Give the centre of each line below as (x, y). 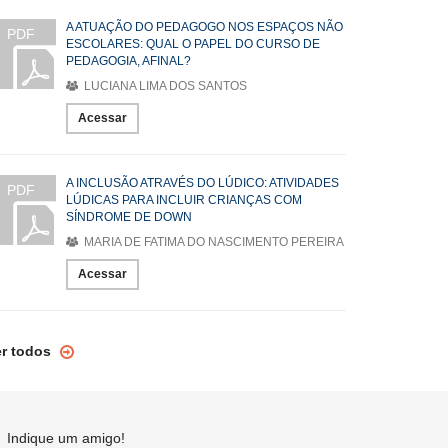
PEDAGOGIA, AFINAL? (128, 61)
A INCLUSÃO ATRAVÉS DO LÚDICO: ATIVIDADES (202, 183)
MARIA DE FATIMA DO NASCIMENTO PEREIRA (212, 242)
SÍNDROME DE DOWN (129, 217)
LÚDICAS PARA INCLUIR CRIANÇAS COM (184, 200)
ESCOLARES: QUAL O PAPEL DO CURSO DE (193, 44)
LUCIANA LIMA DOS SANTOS (164, 86)
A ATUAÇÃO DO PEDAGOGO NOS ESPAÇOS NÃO (204, 27)
